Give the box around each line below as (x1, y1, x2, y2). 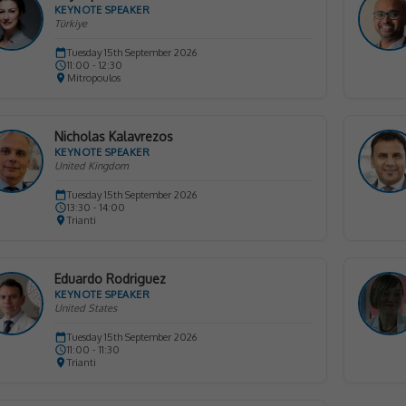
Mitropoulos (66, 72, 121, 84)
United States (53, 302, 117, 314)
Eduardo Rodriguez (53, 271, 166, 286)
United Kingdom (53, 159, 129, 172)
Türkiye (53, 17, 87, 30)
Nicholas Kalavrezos (53, 129, 173, 144)
